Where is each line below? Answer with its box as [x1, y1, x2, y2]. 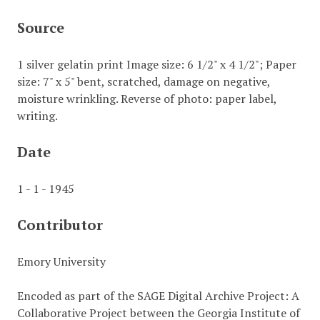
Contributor [16, 215, 103, 234]
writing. [16, 108, 58, 124]
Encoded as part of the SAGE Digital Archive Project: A [16, 288, 299, 304]
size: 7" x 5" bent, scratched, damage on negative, [16, 74, 270, 89]
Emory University [16, 254, 106, 269]
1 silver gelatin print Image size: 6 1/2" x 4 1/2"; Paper [16, 56, 296, 72]
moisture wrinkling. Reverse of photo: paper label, [16, 91, 276, 106]
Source [16, 18, 64, 37]
